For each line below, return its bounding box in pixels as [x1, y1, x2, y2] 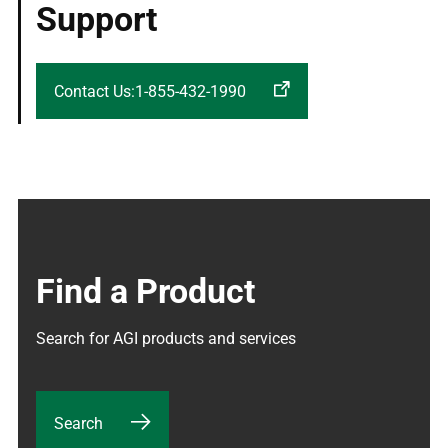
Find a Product [36, 271, 256, 312]
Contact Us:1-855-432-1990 [54, 82, 246, 102]
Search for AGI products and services [36, 329, 296, 349]
